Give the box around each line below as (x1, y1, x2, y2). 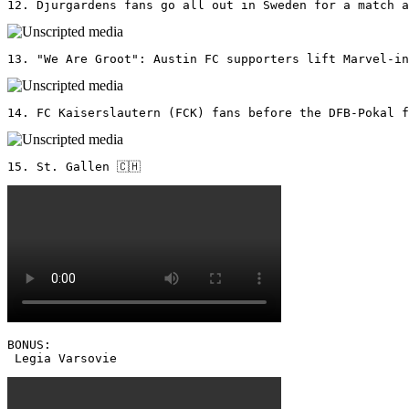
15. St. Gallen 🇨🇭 (7, 159, 141, 173)
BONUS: (7, 337, 58, 351)
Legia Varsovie (7, 351, 124, 365)
